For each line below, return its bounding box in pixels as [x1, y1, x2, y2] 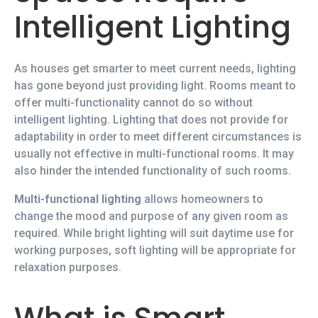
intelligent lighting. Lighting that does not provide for [14, 112, 288, 126]
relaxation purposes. [14, 260, 121, 274]
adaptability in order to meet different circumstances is [14, 129, 302, 143]
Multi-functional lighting [14, 192, 141, 206]
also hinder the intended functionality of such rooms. [14, 163, 291, 177]
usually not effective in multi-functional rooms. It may [14, 146, 294, 160]
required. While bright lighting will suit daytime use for [14, 226, 294, 240]
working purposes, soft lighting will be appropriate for [14, 243, 296, 257]
